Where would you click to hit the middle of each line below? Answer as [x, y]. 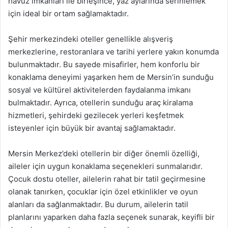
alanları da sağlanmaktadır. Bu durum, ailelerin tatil [98, 204]
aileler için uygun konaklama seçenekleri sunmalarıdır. [105, 166]
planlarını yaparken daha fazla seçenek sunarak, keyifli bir [111, 217]
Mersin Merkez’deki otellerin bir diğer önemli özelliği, [104, 153]
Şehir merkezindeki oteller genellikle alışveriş [91, 39]
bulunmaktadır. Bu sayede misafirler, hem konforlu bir [104, 64]
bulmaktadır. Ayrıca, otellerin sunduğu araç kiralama [101, 102]
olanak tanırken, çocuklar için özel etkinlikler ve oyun [103, 191]
